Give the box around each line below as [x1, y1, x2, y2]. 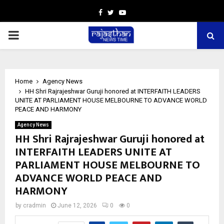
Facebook [101, 8, 132, 16]
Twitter [113, 8, 136, 16]
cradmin [23, 202, 46, 209]
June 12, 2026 [57, 202, 97, 209]
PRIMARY [7, 28, 58, 42]
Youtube [125, 8, 152, 16]
